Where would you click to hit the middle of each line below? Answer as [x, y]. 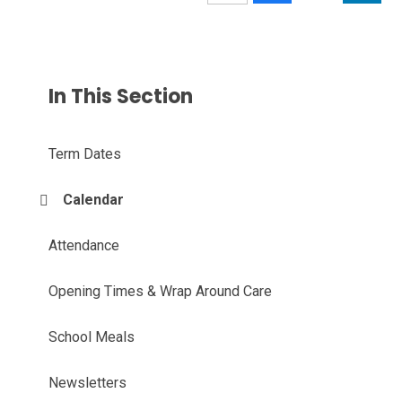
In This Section [121, 97]
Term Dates [85, 154]
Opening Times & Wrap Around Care [161, 292]
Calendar [94, 200]
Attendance [84, 246]
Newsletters [88, 383]
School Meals [92, 337]
